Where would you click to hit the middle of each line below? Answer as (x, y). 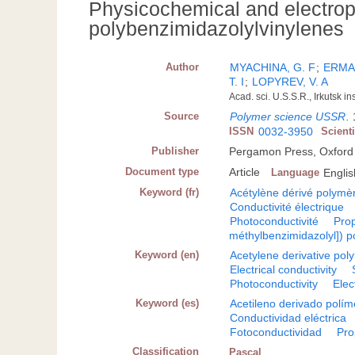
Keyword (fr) (170, 193)
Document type (162, 172)
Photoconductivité (275, 221)
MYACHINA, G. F (273, 68)
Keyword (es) (168, 303)
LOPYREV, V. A (290, 82)
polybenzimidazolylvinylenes (216, 29)
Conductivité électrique (287, 207)
